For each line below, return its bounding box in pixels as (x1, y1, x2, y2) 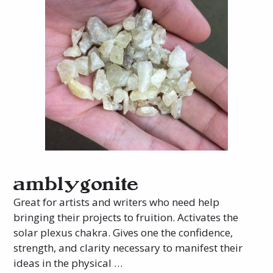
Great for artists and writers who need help (13, 195, 220, 210)
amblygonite (13, 175, 140, 194)
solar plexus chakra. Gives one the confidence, (13, 225, 233, 240)
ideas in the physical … (13, 256, 123, 271)
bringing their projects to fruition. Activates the (13, 210, 239, 225)
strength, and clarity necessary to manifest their (13, 241, 243, 255)
